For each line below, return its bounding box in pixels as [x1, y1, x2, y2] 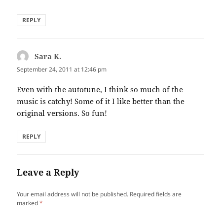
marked [17, 199, 40, 208]
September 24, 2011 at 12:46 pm [17, 65, 107, 74]
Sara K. [35, 51, 62, 61]
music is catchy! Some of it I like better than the [17, 96, 185, 107]
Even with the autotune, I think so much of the [17, 84, 184, 95]
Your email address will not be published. [17, 190, 129, 199]
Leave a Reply [17, 166, 79, 179]
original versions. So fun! [17, 108, 108, 118]
